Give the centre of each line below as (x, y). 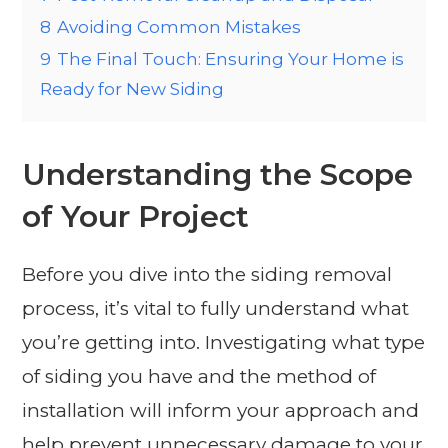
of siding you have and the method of (199, 377)
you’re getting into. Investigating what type (224, 343)
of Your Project (136, 217)
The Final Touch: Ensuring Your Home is (231, 59)
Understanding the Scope (218, 175)
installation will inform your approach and (221, 411)
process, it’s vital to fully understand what (216, 309)
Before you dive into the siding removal (207, 275)
